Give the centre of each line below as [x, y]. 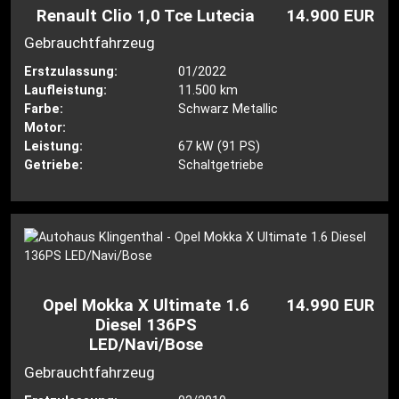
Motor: [45, 128]
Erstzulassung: [71, 72]
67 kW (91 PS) [219, 147]
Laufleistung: [66, 91]
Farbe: [44, 110]
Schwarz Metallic [228, 110]
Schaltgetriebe [220, 166]
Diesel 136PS [146, 326]
